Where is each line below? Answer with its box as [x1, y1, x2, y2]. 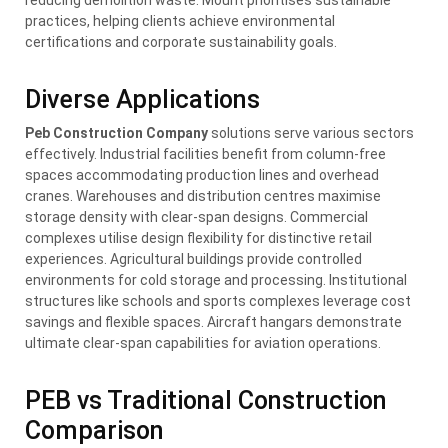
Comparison [25, 415, 164, 445]
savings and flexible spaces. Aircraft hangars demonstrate [25, 313, 402, 330]
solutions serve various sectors [208, 124, 414, 141]
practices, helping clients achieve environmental [25, 12, 335, 29]
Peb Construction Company [25, 124, 208, 141]
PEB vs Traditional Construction [25, 385, 387, 415]
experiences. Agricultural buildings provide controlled [25, 250, 362, 267]
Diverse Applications [25, 84, 260, 114]
